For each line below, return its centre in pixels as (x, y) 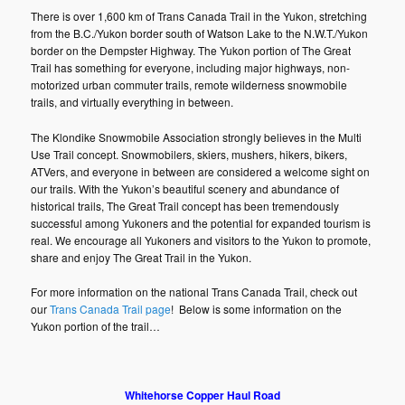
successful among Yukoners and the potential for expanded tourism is (201, 222)
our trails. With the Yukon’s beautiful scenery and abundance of (185, 188)
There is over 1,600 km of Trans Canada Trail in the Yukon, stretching (199, 16)
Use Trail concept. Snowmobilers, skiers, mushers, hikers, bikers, (189, 154)
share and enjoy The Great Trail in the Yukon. (141, 257)
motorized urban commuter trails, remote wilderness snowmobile (189, 85)
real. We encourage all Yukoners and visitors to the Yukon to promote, (201, 240)
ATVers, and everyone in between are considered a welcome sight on (201, 171)
